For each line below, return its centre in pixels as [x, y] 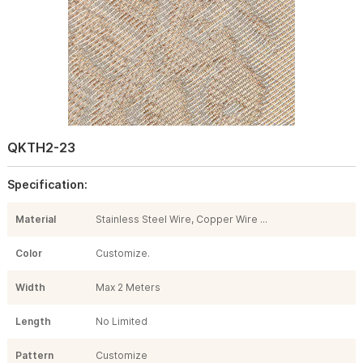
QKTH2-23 [41, 147]
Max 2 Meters [128, 287]
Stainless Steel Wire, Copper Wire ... [181, 219]
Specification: [47, 184]
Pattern [34, 355]
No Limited [121, 321]
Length [33, 321]
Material [35, 219]
